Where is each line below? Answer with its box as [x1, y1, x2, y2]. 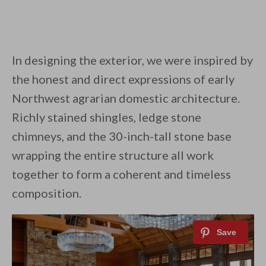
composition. [12, 186, 81, 201]
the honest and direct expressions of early [12, 72, 235, 87]
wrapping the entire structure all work [12, 148, 214, 163]
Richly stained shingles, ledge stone [12, 110, 201, 125]
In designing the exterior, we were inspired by [12, 53, 253, 68]
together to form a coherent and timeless [12, 167, 231, 182]
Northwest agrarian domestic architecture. [12, 91, 240, 106]
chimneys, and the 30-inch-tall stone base [12, 129, 232, 144]
